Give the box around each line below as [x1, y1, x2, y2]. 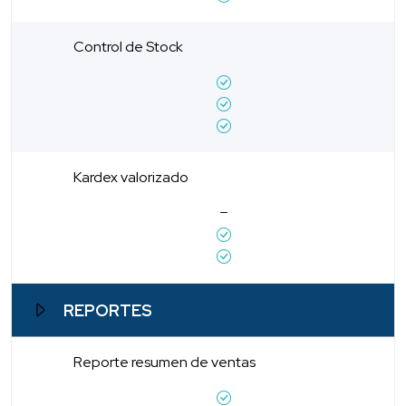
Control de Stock [73, 36, 183, 56]
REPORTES [63, 299, 153, 321]
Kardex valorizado [73, 167, 188, 187]
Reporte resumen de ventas [73, 352, 256, 372]
